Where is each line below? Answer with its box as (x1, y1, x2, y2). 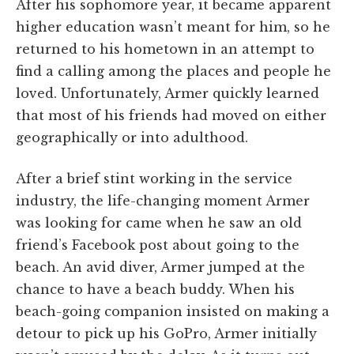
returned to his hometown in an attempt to (16, 40, 314, 57)
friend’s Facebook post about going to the (16, 236, 299, 253)
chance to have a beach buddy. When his (16, 281, 295, 297)
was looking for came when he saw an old (16, 214, 302, 231)
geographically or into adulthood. (16, 129, 248, 145)
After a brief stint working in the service (16, 170, 292, 186)
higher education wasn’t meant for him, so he (16, 18, 330, 35)
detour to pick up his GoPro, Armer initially (16, 325, 317, 341)
